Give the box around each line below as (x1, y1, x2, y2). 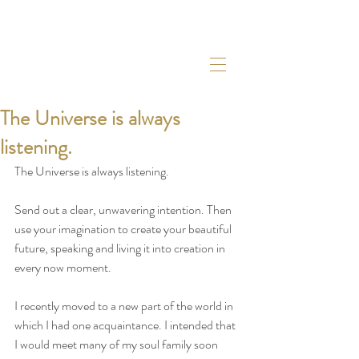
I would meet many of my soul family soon (14, 335, 220, 353)
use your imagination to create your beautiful (14, 220, 234, 238)
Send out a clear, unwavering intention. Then (14, 200, 234, 219)
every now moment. (14, 258, 114, 276)
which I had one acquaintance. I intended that (14, 316, 238, 334)
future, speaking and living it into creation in (14, 239, 228, 257)
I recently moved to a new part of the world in (14, 296, 236, 315)
